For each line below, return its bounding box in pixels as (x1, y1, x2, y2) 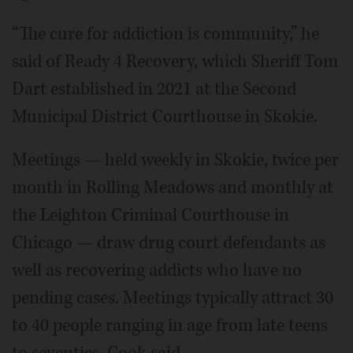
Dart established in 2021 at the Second (12, 76, 296, 101)
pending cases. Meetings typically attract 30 (12, 285, 333, 310)
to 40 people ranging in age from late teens (12, 313, 328, 337)
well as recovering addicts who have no (12, 258, 302, 282)
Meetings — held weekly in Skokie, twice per (12, 147, 339, 172)
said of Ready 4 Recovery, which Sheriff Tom (12, 49, 338, 73)
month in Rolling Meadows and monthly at (12, 175, 333, 199)
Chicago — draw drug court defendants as (12, 230, 325, 255)
